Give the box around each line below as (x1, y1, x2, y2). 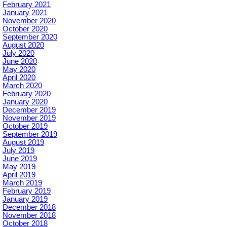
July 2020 (3, 49, 34, 57)
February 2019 (3, 186, 51, 195)
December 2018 (3, 203, 56, 211)
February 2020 (3, 89, 51, 98)
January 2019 (3, 195, 48, 203)
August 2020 (3, 41, 44, 49)
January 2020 (3, 97, 48, 106)
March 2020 (3, 81, 42, 90)
